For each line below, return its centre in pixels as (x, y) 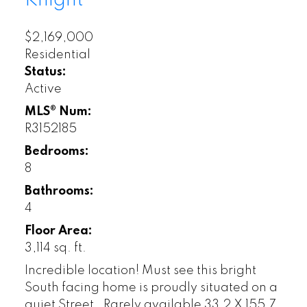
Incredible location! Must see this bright (140, 270)
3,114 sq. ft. (55, 248)
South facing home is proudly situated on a (151, 287)
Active (43, 89)
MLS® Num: (58, 111)
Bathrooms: (59, 191)
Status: (45, 72)
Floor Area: (58, 231)
